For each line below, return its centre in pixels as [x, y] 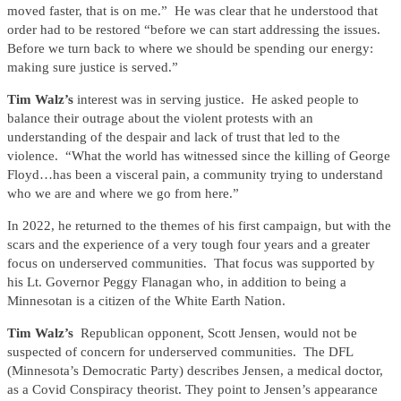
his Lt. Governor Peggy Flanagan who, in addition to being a [177, 282]
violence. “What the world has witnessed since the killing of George [199, 156]
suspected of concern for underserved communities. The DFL [180, 352]
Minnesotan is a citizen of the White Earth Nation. [146, 301]
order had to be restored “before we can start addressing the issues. [194, 30]
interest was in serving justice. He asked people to [218, 100]
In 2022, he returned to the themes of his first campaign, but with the [199, 226]
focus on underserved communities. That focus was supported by [191, 264]
